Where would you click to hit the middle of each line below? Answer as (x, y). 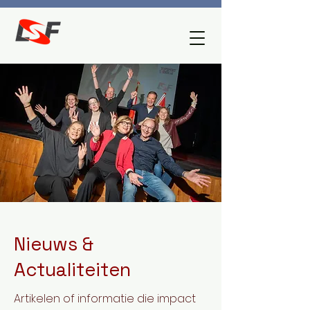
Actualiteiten (72, 270)
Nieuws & (54, 244)
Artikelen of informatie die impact (105, 299)
